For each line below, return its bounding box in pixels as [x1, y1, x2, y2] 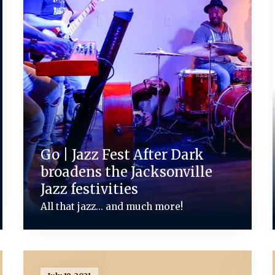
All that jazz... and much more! [41, 200, 184, 212]
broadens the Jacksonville [41, 163, 213, 180]
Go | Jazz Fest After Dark [41, 145, 204, 163]
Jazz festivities [41, 180, 139, 198]
